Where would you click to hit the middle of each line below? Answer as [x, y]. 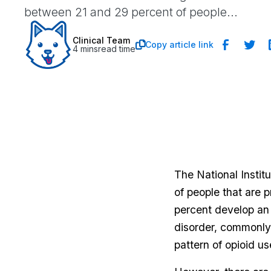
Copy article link [179, 44]
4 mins [85, 49]
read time [117, 49]
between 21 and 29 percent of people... [131, 12]
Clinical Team [101, 40]
